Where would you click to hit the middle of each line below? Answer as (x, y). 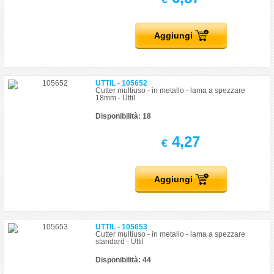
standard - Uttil (120, 242)
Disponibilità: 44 (124, 260)
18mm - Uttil (116, 98)
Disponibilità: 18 (124, 116)
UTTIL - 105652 (122, 83)
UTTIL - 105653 (122, 227)
